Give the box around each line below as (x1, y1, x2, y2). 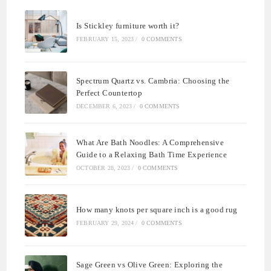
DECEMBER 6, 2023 (76, 103, 132, 110)
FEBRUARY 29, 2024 (76, 219, 134, 226)
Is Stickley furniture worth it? (76, 21, 180, 31)
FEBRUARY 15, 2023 (76, 36, 134, 43)
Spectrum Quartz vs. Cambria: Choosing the (76, 76, 230, 86)
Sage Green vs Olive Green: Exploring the (76, 260, 223, 269)
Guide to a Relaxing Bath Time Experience (76, 149, 227, 159)
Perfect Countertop (76, 88, 143, 98)
